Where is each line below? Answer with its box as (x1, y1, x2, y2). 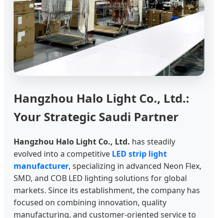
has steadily (130, 136, 175, 147)
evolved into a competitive (14, 148, 112, 160)
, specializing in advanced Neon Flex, (69, 161, 201, 172)
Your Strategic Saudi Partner (14, 109, 179, 125)
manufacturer (14, 161, 69, 172)
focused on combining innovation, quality (14, 197, 166, 208)
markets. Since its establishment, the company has (14, 185, 200, 196)
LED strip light (112, 148, 167, 160)
